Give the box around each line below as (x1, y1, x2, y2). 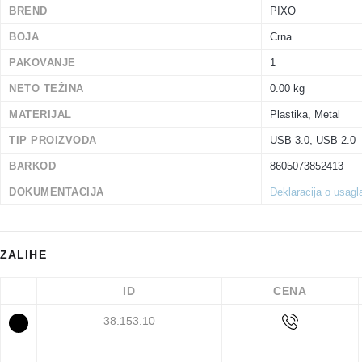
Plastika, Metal (270, 108, 340, 121)
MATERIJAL (9, 108, 72, 121)
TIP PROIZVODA (9, 134, 97, 147)
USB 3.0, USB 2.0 (270, 134, 356, 147)
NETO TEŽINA (9, 82, 84, 95)
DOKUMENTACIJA (9, 186, 104, 199)
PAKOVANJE (9, 57, 76, 69)
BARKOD (9, 160, 57, 173)
